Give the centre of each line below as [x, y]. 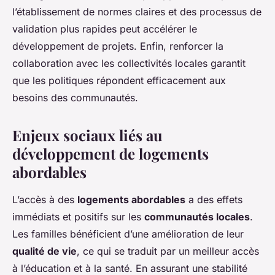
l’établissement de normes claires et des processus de [137, 12]
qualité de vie [45, 251]
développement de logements [110, 154]
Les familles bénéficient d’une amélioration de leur [128, 234]
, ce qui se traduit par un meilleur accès [168, 251]
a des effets [214, 200]
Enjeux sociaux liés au [87, 135]
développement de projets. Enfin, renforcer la [118, 46]
